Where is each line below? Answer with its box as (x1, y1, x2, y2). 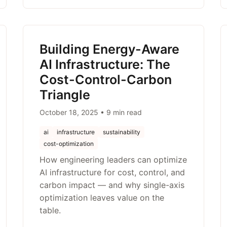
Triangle (40, 87, 91, 102)
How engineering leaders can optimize (40, 155, 187, 165)
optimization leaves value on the (40, 193, 165, 203)
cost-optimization (44, 140, 94, 147)
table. (40, 205, 61, 215)
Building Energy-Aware (40, 42, 180, 57)
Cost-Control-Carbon (40, 72, 172, 87)
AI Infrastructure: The (40, 57, 171, 72)
